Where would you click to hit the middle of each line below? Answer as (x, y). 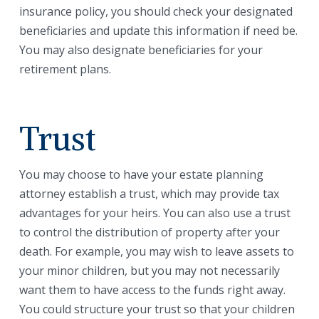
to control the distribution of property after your (149, 232)
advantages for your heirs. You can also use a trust (155, 213)
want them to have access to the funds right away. (152, 289)
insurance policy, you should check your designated (156, 12)
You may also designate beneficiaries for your (141, 50)
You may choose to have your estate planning (141, 174)
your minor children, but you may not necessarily (149, 270)
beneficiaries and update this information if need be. (158, 31)
